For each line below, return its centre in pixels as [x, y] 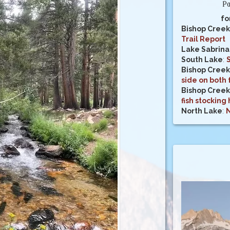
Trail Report [203, 39]
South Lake [202, 59]
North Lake [202, 111]
